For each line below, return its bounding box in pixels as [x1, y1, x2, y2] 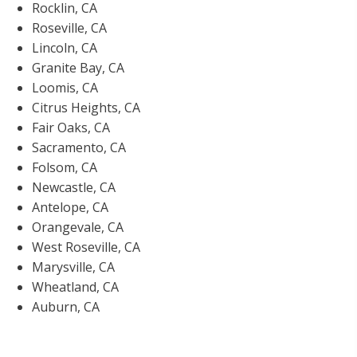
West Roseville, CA [32, 238, 140, 257]
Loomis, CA [32, 79, 98, 97]
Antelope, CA [32, 198, 108, 217]
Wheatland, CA [32, 278, 119, 296]
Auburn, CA [32, 298, 100, 316]
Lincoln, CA [32, 39, 97, 57]
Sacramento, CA [32, 139, 126, 157]
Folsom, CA [32, 159, 97, 177]
